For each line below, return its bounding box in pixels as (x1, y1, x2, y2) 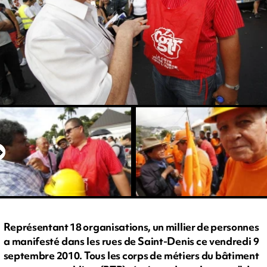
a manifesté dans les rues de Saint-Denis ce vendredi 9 (3, 234, 259, 249)
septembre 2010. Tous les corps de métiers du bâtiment (3, 249, 259, 263)
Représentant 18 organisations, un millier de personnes (3, 220, 259, 234)
